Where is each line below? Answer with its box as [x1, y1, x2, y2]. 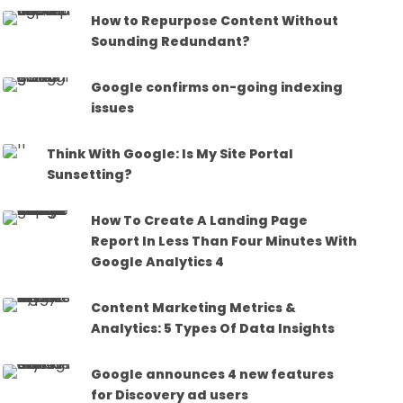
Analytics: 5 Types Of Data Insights [91, 318, 336, 337]
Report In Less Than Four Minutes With [91, 231, 358, 250]
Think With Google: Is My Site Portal [47, 144, 294, 163]
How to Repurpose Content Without [91, 11, 339, 30]
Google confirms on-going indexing [91, 77, 344, 96]
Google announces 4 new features [91, 364, 335, 383]
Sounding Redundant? [91, 31, 251, 50]
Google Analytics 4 [91, 252, 225, 271]
